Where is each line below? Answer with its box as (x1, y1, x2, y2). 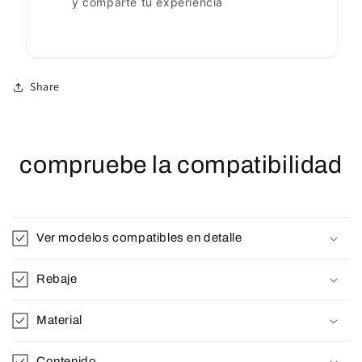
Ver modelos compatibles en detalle (36, 230, 242, 244)
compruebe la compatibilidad (19, 151, 343, 178)
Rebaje (36, 271, 78, 285)
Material (36, 313, 82, 326)
